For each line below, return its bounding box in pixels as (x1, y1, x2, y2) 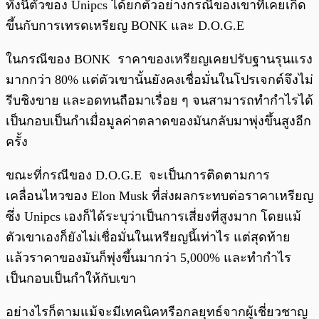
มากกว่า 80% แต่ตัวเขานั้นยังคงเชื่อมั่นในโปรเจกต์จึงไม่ (6, 73, 313, 88)
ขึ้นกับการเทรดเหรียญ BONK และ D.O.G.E (6, 19, 248, 33)
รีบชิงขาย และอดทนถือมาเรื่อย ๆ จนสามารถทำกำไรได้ (6, 93, 313, 108)
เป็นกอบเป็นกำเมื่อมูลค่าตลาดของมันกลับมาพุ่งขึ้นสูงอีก (6, 114, 311, 129)
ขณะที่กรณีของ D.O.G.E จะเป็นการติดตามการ (6, 168, 270, 183)
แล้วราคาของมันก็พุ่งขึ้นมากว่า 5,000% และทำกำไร (6, 251, 291, 266)
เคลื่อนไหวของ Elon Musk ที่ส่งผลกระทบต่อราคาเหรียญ (6, 189, 313, 204)
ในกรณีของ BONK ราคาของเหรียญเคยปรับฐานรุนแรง (6, 52, 313, 67)
